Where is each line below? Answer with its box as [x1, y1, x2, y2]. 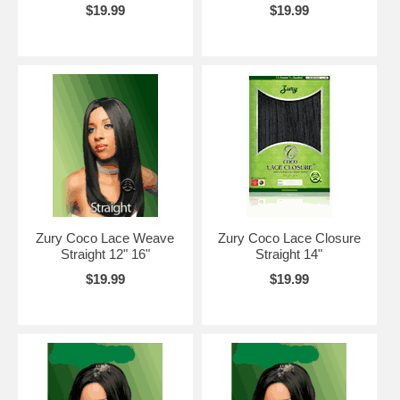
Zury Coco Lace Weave [36, 229, 175, 246]
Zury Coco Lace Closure [217, 229, 361, 246]
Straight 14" [255, 246, 323, 262]
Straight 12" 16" [60, 246, 150, 262]
